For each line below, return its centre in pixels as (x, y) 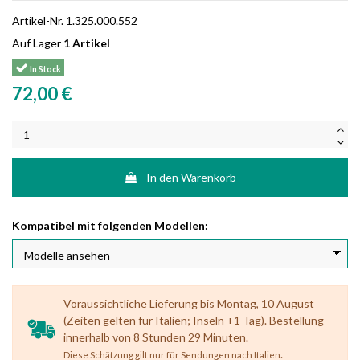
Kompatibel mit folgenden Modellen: (110, 225)
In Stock (45, 69)
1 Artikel (87, 43)
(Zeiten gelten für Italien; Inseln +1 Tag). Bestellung (193, 320)
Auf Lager (37, 43)
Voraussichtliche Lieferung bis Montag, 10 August (188, 303)
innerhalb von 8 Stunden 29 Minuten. (155, 337)
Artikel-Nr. (38, 21)
